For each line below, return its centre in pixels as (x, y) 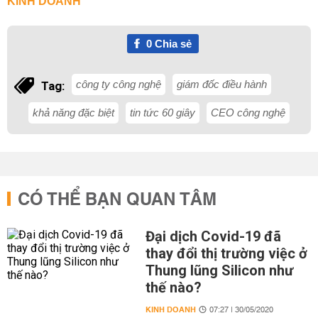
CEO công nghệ (248, 113)
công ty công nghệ (119, 84)
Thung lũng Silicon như (219, 270)
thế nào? (173, 287)
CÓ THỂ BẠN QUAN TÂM (117, 200)
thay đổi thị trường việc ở (226, 253)
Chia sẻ (171, 44)
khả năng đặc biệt (73, 113)
